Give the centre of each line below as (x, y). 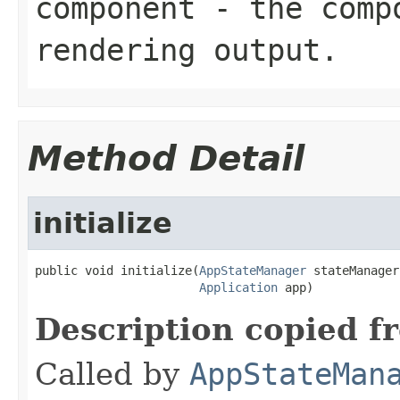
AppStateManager (253, 270)
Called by (112, 374)
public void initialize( (117, 270)
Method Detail (166, 158)
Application (238, 287)
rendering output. (187, 50)
